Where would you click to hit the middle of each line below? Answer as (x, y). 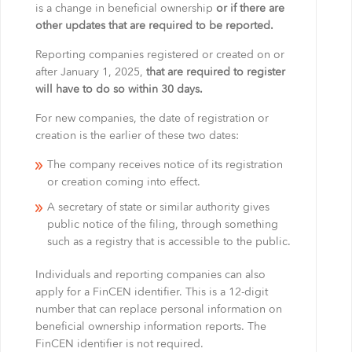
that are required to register (215, 72)
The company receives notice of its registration (165, 165)
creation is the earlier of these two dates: (137, 136)
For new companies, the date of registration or (152, 119)
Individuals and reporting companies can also (150, 275)
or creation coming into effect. (123, 182)
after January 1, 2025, (90, 72)
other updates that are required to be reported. (154, 26)
